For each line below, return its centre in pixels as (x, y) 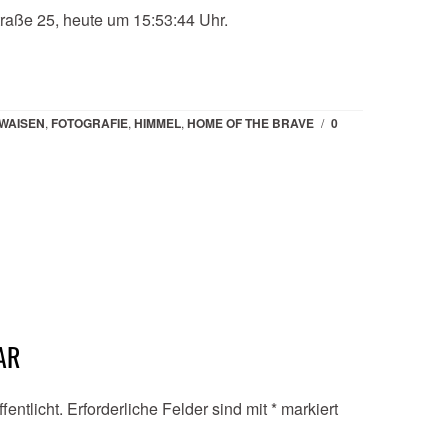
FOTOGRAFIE (89, 122)
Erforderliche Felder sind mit (169, 408)
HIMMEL (157, 122)
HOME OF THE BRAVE (250, 122)
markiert (307, 408)
